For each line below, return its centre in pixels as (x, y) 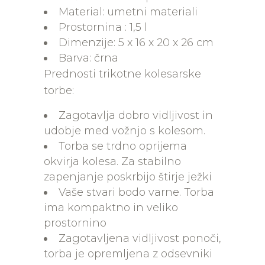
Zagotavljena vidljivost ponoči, (140, 238)
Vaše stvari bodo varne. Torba (136, 192)
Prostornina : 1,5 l (103, 27)
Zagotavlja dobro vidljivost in (136, 115)
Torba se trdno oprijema (123, 146)
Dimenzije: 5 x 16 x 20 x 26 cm (136, 43)
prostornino (75, 223)
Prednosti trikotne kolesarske (122, 74)
